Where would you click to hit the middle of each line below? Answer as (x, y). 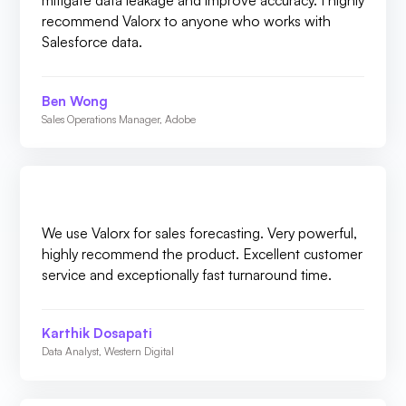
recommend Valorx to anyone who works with (186, 21)
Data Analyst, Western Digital (108, 352)
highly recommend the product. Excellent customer (202, 253)
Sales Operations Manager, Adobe (119, 119)
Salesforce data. (92, 42)
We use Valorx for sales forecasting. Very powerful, (199, 232)
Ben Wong (75, 101)
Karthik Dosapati (97, 333)
